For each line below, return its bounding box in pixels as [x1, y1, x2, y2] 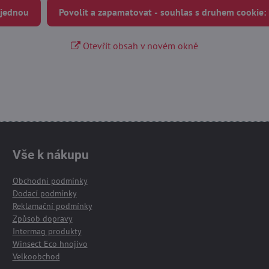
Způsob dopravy [12, 213, 73, 224]
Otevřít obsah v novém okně [80, 39, 198, 52]
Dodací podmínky [12, 188, 77, 199]
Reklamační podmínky [12, 201, 92, 211]
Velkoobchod [12, 251, 60, 262]
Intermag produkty [12, 226, 82, 237]
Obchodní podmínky [12, 175, 88, 186]
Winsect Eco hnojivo [12, 238, 88, 249]
